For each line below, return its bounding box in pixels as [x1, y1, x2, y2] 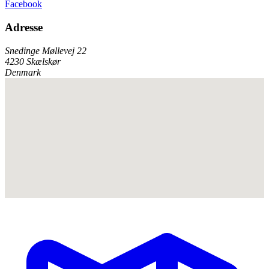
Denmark [5, 67, 41, 77]
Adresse [5, 20, 43, 34]
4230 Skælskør [5, 56, 61, 67]
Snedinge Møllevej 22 [5, 45, 86, 56]
